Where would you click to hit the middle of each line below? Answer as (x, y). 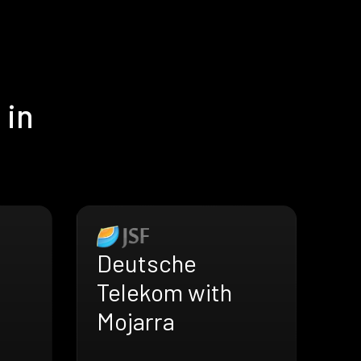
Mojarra (135, 320)
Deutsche (146, 262)
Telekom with (164, 291)
